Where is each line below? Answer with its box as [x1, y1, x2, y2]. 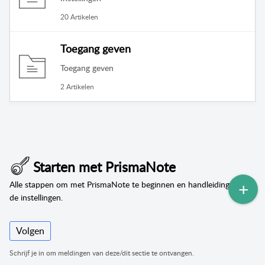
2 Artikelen [60, 82, 94, 92]
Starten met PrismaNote [33, 157, 176, 176]
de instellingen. [9, 192, 63, 203]
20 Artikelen [60, 11, 98, 22]
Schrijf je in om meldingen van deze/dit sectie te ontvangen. [9, 248, 194, 258]
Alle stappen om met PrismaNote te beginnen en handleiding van [9, 179, 245, 190]
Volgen [16, 224, 44, 237]
